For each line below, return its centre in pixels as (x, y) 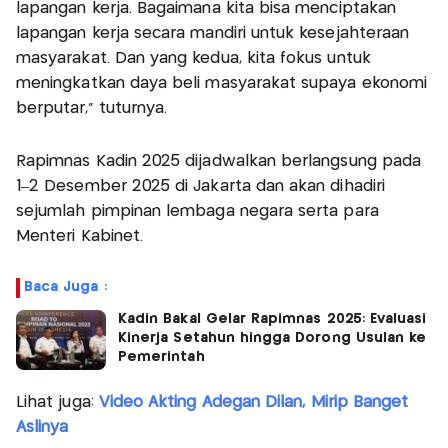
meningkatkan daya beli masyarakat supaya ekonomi (222, 84)
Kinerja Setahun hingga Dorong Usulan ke (272, 338)
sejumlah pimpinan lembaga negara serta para (197, 212)
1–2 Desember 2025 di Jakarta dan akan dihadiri (200, 187)
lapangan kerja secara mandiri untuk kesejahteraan (213, 34)
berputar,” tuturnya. (92, 109)
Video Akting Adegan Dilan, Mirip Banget (253, 403)
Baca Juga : (65, 287)
